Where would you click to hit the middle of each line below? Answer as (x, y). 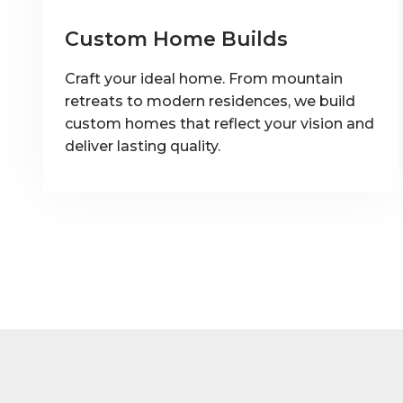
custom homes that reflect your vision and (219, 123)
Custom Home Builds (176, 39)
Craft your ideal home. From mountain (204, 78)
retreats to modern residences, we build (210, 101)
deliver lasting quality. (143, 146)
